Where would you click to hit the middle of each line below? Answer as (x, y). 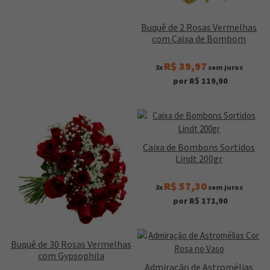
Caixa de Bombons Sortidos (199, 147)
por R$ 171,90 (201, 201)
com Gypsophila (71, 256)
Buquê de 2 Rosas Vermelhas (199, 27)
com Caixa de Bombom (199, 39)
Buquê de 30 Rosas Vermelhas (71, 244)
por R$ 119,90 (201, 81)
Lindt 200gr (199, 159)
